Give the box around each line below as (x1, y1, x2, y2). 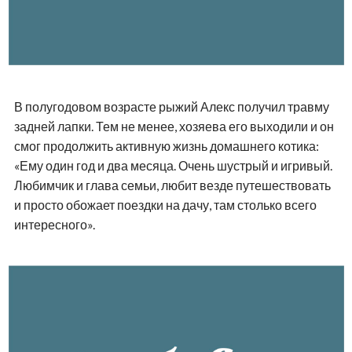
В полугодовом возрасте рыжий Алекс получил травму (13, 99, 329, 115)
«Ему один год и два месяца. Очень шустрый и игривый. (13, 158, 332, 174)
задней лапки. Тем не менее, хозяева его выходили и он (13, 119, 334, 134)
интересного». (13, 217, 95, 233)
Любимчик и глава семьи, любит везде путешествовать (13, 178, 331, 193)
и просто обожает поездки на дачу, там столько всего (13, 197, 317, 213)
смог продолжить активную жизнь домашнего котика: (13, 138, 319, 154)
